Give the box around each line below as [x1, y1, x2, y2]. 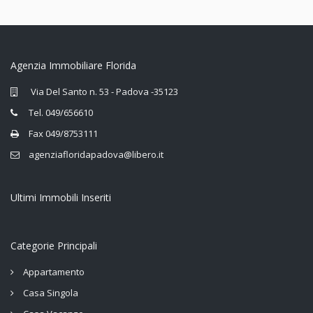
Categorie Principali [10, 239, 97, 252]
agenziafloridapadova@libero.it [29, 148, 163, 161]
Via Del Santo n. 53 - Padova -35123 [29, 85, 178, 98]
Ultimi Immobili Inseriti [10, 191, 111, 204]
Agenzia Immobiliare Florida [10, 59, 136, 72]
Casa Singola [23, 286, 78, 299]
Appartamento [23, 265, 85, 278]
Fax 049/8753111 [29, 127, 98, 140]
